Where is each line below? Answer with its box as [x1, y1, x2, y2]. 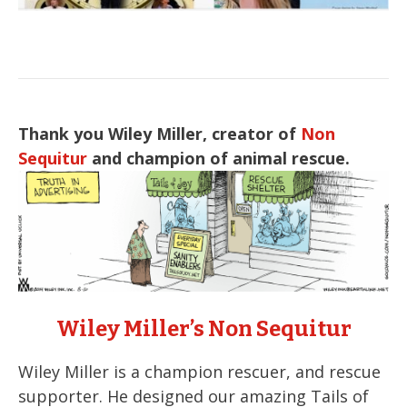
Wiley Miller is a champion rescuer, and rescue [18, 361, 381, 383]
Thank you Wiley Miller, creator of [18, 123, 301, 145]
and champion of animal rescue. [87, 147, 350, 170]
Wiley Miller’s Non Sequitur [55, 316, 352, 342]
